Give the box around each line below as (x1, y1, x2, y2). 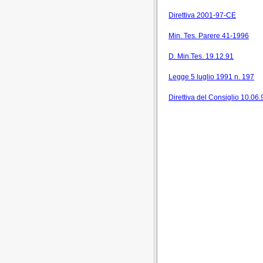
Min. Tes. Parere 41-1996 (168, 32, 249, 40)
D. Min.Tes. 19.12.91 (168, 52, 234, 60)
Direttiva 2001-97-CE (168, 11, 236, 19)
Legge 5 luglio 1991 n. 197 (168, 73, 254, 81)
